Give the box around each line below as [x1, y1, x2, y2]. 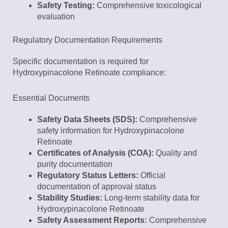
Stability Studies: [37, 193, 102, 203]
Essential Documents [13, 94, 90, 103]
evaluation [37, 12, 75, 21]
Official [138, 171, 165, 180]
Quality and [154, 149, 197, 158]
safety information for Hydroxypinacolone [37, 126, 184, 135]
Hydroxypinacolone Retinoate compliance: [13, 68, 166, 77]
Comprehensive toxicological [95, 1, 202, 10]
